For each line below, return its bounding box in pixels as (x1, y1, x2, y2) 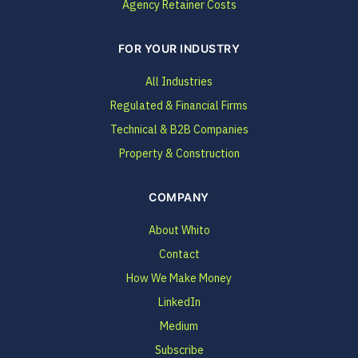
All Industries (145, 74, 213, 89)
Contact (158, 246, 200, 261)
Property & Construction (118, 145, 240, 161)
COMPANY (149, 189, 209, 204)
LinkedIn (157, 294, 201, 309)
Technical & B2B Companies (109, 121, 249, 137)
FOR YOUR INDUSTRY (117, 41, 241, 55)
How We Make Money (126, 270, 232, 285)
